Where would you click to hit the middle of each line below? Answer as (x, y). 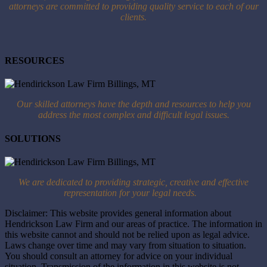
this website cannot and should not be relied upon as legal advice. (127, 235)
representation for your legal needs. (133, 193)
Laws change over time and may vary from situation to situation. (125, 245)
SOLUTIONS (33, 138)
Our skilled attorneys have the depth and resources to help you (133, 104)
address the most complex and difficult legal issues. (133, 115)
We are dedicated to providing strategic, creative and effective (133, 182)
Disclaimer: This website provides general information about (118, 213)
